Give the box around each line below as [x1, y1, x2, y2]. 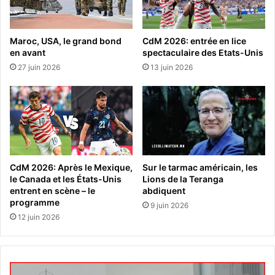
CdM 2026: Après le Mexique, [10, 161, 133, 172]
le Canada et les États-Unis [10, 173, 122, 184]
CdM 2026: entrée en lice [142, 35, 246, 46]
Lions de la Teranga [142, 173, 223, 184]
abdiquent [142, 185, 185, 196]
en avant [10, 47, 45, 58]
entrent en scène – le [10, 185, 95, 196]
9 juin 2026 [150, 200, 188, 210]
